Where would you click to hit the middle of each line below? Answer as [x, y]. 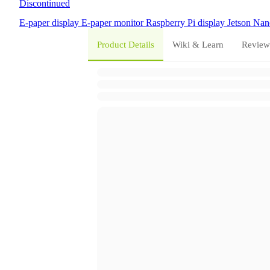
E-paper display [50, 23]
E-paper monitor [114, 23]
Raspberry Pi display [187, 23]
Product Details [125, 44]
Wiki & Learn [198, 44]
